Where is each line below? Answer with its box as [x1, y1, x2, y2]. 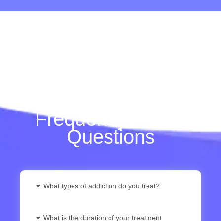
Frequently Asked [35, 108, 186, 130]
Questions [66, 125, 155, 147]
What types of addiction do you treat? [43, 182, 160, 190]
